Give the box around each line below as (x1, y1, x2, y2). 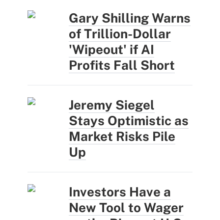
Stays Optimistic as (69, 112, 189, 128)
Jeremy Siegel (69, 97, 155, 112)
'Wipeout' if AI (69, 41, 154, 57)
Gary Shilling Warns (69, 10, 191, 26)
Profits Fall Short (69, 57, 175, 73)
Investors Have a (69, 184, 171, 199)
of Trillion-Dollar (69, 26, 171, 41)
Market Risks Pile (69, 128, 175, 144)
